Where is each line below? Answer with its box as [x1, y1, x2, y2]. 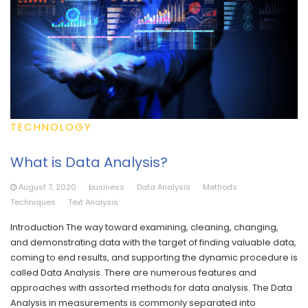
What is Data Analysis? [10, 152, 168, 172]
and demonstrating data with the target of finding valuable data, [10, 235, 296, 249]
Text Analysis [68, 196, 118, 208]
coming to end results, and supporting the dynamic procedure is [10, 250, 298, 264]
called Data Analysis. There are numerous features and [10, 265, 256, 279]
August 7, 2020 [19, 181, 76, 192]
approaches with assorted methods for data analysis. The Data [10, 280, 292, 294]
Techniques [10, 196, 56, 208]
